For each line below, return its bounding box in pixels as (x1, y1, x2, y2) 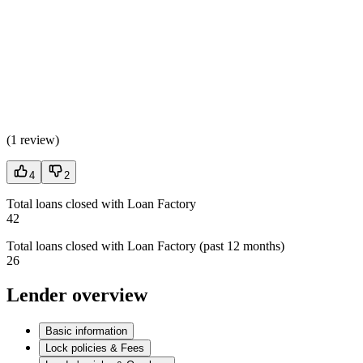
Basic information (45, 324, 127, 337)
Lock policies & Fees (45, 341, 144, 354)
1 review (11, 133, 55, 147)
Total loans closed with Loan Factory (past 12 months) (6, 239, 284, 254)
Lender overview (6, 284, 147, 306)
